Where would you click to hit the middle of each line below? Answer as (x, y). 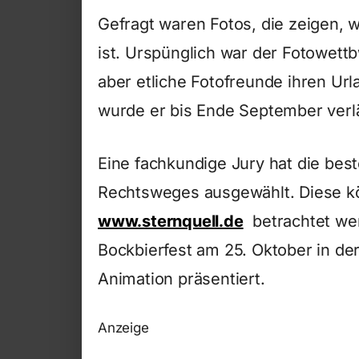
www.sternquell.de (171, 222)
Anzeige (123, 328)
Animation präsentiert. (182, 279)
